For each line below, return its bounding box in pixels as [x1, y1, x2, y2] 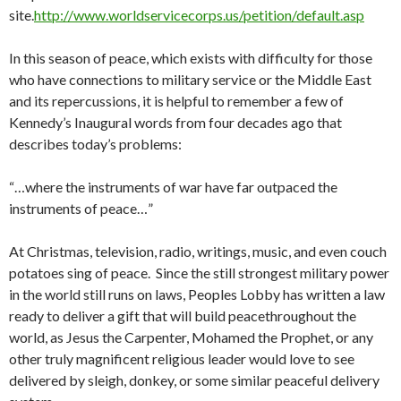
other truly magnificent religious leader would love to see [9, 349, 354, 367]
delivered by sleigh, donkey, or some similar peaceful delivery [9, 371, 380, 388]
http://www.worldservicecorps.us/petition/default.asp [34, 5, 364, 23]
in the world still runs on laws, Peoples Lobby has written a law [9, 285, 385, 303]
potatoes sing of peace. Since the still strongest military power [9, 263, 389, 281]
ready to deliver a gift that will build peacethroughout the [9, 306, 356, 324]
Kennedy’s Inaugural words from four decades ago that [9, 113, 345, 131]
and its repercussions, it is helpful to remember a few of [9, 91, 344, 109]
